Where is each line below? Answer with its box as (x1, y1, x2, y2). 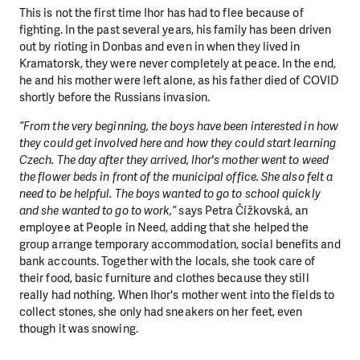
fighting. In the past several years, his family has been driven (19, 22, 332, 39)
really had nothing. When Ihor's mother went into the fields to (19, 286, 334, 303)
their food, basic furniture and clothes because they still (19, 269, 309, 286)
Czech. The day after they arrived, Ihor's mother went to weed (19, 151, 329, 168)
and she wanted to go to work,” (19, 202, 177, 219)
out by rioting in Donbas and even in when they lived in (19, 39, 301, 55)
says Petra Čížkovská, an (176, 202, 309, 219)
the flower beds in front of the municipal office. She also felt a (19, 168, 333, 185)
